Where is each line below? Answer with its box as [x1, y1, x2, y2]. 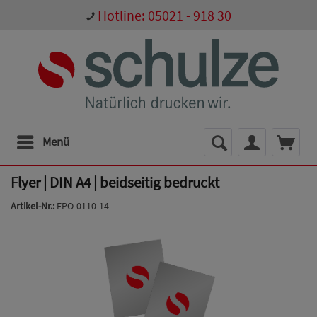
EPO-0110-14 [57, 199, 109, 212]
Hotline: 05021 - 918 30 [98, 6, 231, 24]
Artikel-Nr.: [11, 199, 57, 212]
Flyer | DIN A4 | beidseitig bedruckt [11, 172, 219, 192]
